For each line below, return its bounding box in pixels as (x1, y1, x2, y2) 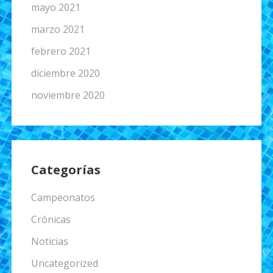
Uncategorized (30, 257, 98, 270)
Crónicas (30, 213, 71, 226)
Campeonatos (30, 191, 95, 204)
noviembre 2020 (30, 88, 105, 102)
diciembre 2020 (30, 66, 100, 80)
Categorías (30, 161, 101, 179)
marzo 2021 (30, 23, 85, 37)
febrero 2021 (30, 44, 91, 58)
